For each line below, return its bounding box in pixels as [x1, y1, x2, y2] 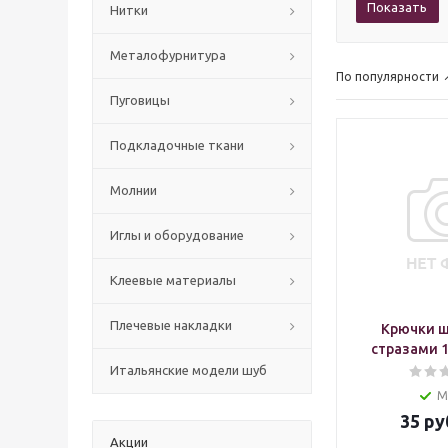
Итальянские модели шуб [110, 363, 267, 377]
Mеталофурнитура [110, 48, 226, 62]
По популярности [336, 70, 439, 83]
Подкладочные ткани [110, 138, 244, 152]
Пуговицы [110, 93, 170, 107]
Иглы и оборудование [110, 228, 244, 242]
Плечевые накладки [110, 318, 232, 332]
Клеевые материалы [110, 273, 236, 287]
